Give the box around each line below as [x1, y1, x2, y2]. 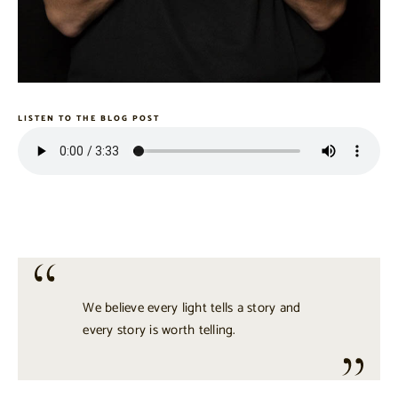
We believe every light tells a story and [83, 296, 301, 319]
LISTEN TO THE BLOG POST [18, 111, 160, 125]
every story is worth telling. [83, 318, 236, 341]
